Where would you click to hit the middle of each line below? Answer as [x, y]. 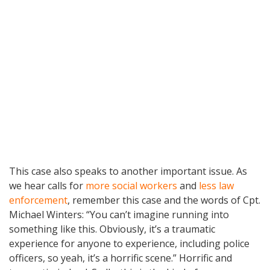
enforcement [38, 200]
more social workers [131, 185]
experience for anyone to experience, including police [129, 243]
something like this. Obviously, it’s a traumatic [112, 229]
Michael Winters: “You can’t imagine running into [119, 214]
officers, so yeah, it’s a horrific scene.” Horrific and [121, 258]
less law [216, 185]
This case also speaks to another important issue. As [128, 171]
